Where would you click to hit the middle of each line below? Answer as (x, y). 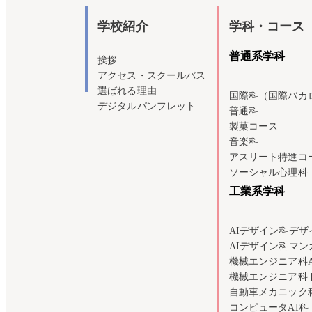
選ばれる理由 (127, 91)
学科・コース (267, 26)
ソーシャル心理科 (268, 173)
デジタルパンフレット (147, 106)
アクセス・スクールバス (152, 75)
